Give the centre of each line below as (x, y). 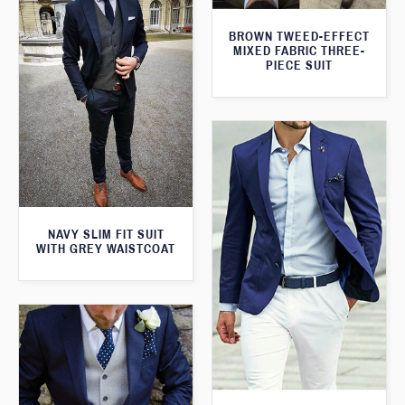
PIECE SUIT (299, 65)
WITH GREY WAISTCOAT (106, 250)
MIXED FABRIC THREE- (299, 51)
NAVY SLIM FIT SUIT (106, 235)
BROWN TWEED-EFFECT (299, 36)
